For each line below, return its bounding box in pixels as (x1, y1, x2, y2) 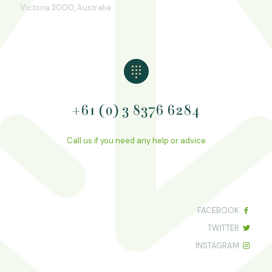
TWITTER (207, 223, 239, 233)
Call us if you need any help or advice (66, 135, 206, 146)
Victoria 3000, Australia (20, 2, 111, 13)
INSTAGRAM (195, 240, 239, 251)
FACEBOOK (197, 205, 239, 216)
